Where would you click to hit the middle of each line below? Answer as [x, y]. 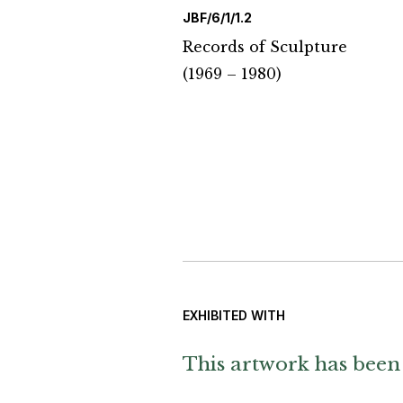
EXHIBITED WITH [234, 316]
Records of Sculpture [265, 47]
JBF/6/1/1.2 [217, 18]
